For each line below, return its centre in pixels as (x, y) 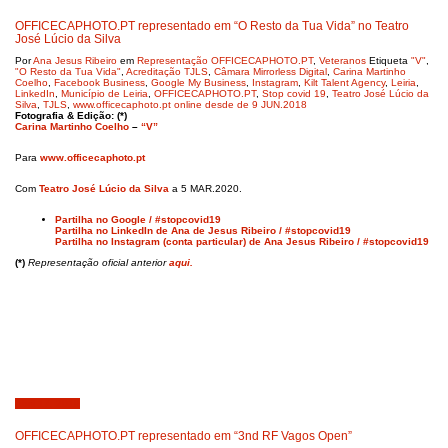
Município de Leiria (104, 93)
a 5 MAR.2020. (207, 188)
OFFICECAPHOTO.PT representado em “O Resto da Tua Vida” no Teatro (212, 25)
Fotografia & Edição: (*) (71, 115)
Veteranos (342, 60)
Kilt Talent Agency (344, 82)
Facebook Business (99, 82)
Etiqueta (390, 60)
